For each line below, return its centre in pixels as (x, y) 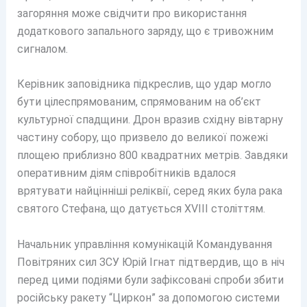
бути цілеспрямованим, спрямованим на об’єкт (139, 102)
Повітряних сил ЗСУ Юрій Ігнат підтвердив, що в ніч (150, 262)
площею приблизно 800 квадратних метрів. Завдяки (152, 156)
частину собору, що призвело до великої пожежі (142, 138)
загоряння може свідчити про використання (132, 13)
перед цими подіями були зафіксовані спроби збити (150, 280)
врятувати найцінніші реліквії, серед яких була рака (149, 191)
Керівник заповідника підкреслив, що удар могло (144, 84)
